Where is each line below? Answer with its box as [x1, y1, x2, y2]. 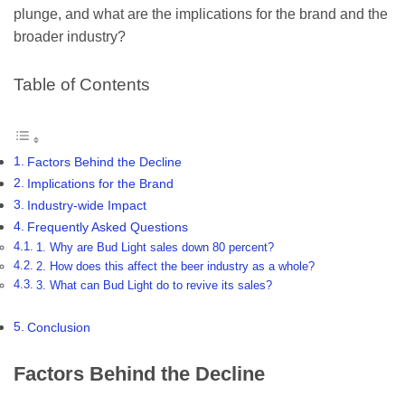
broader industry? [14, 29, 126, 45]
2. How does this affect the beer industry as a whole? [35, 259, 315, 273]
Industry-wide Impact [26, 197, 146, 212]
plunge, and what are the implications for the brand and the [14, 6, 388, 23]
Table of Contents [14, 74, 150, 94]
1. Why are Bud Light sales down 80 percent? [35, 240, 274, 254]
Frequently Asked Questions [26, 219, 188, 234]
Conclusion [26, 319, 90, 334]
